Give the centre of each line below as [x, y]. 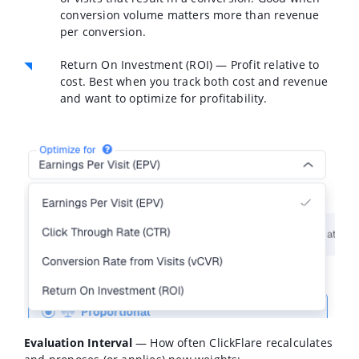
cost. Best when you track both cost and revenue [194, 82]
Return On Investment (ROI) [137, 65]
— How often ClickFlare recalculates [232, 343]
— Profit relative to [266, 65]
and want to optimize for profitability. [163, 99]
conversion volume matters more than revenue [190, 15]
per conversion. [103, 32]
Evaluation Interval [78, 343]
